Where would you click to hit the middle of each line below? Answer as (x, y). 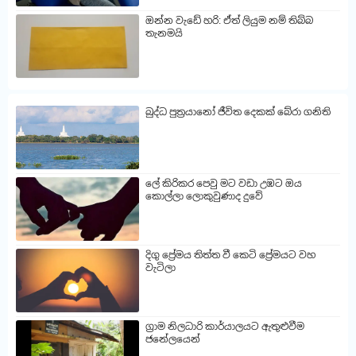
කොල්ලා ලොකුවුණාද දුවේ (204, 197)
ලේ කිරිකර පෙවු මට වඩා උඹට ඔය (224, 184)
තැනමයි (164, 34)
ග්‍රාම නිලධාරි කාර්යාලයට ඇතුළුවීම (225, 327)
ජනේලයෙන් (173, 340)
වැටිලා (161, 268)
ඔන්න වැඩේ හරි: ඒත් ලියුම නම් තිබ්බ (229, 21)
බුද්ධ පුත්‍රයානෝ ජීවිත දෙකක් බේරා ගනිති (238, 112)
